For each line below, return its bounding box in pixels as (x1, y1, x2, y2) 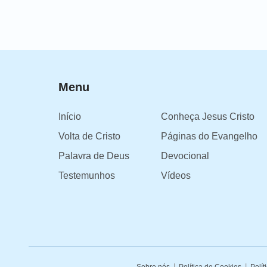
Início (58, 111, 81, 122)
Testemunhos (58, 170, 115, 181)
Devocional (161, 151, 210, 162)
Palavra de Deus (58, 151, 129, 162)
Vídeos (161, 170, 191, 181)
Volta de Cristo (58, 131, 120, 142)
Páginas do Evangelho (161, 131, 258, 142)
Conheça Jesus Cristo (161, 111, 255, 122)
